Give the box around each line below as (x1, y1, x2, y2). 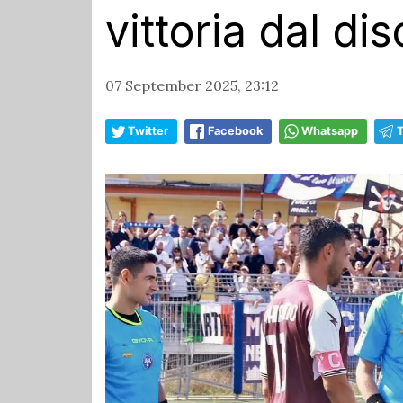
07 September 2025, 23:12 (105, 76, 279, 95)
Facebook (208, 124, 263, 139)
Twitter (128, 124, 168, 139)
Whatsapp (301, 124, 358, 139)
